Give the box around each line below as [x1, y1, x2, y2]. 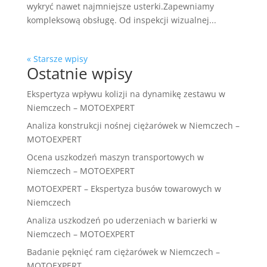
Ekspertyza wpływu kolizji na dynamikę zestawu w [26, 88, 225, 100]
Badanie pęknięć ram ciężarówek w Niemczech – [26, 246, 220, 258]
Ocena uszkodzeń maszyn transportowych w [26, 151, 204, 163]
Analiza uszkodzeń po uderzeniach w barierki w [26, 215, 217, 226]
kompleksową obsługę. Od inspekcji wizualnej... [26, 14, 216, 26]
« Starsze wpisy [26, 53, 88, 65]
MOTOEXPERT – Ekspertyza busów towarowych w [26, 183, 221, 195]
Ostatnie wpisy [26, 63, 132, 85]
